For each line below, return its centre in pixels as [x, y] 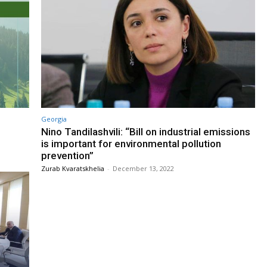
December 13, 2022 [143, 168]
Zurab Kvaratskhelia [73, 168]
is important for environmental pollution [131, 143]
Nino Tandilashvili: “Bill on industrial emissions [146, 131]
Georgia [54, 119]
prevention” [67, 155]
